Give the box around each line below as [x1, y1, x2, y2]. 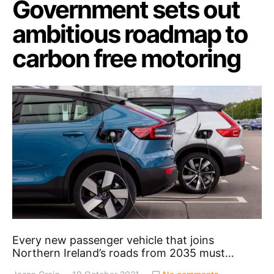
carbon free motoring [12, 43, 240, 73]
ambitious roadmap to [12, 18, 248, 49]
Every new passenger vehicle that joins [12, 234, 214, 247]
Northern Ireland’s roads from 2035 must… [12, 246, 234, 260]
